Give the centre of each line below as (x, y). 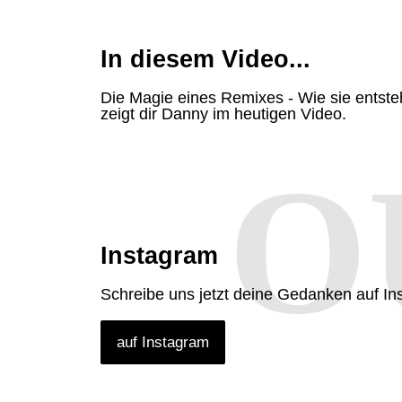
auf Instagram (163, 343)
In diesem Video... (205, 60)
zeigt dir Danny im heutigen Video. (223, 114)
